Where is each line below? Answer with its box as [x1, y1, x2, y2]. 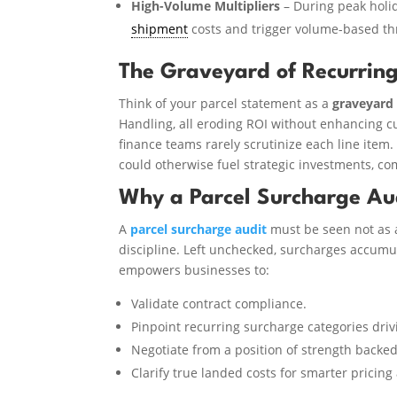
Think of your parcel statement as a [119, 94, 333, 112]
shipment [131, 19, 189, 37]
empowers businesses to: [119, 261, 270, 278]
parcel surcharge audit [130, 220, 268, 237]
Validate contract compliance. [131, 294, 307, 312]
